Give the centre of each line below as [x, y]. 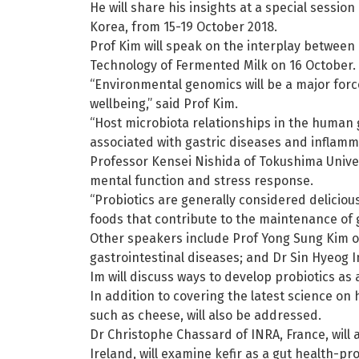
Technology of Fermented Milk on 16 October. [223, 65]
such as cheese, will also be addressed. [206, 315]
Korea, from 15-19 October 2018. [184, 26]
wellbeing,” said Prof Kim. [164, 103]
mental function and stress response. [202, 180]
